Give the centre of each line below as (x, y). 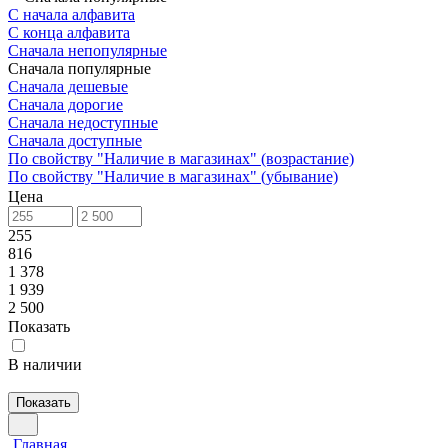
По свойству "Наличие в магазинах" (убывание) (173, 176)
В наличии (45, 364)
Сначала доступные (75, 140)
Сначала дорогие (65, 104)
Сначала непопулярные (87, 50)
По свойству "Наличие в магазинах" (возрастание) (181, 158)
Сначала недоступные (83, 122)
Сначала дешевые (68, 86)
